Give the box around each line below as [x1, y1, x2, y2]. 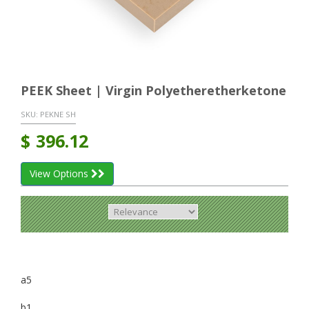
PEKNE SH [40, 108, 76, 119]
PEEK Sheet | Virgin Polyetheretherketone [21, 82, 286, 99]
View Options [30, 166, 91, 180]
